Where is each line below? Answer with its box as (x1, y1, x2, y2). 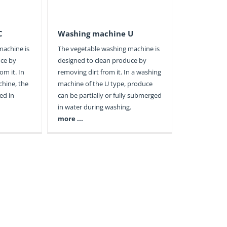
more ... (57, 114, 83, 124)
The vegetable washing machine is (57, 44, 160, 54)
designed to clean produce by (57, 56, 146, 65)
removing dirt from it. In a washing (57, 67, 161, 77)
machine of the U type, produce (57, 79, 153, 89)
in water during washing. (57, 102, 131, 112)
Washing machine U (57, 28, 133, 39)
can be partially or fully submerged (57, 91, 162, 100)
